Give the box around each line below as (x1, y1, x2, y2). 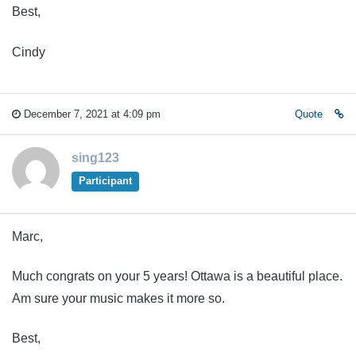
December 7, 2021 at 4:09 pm (21, 108, 161, 121)
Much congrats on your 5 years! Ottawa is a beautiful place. (12, 269, 342, 283)
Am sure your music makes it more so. (12, 291, 225, 305)
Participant (78, 175, 132, 188)
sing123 (72, 151, 119, 165)
